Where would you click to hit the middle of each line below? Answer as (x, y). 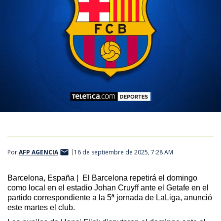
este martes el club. (41, 207)
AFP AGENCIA (38, 152)
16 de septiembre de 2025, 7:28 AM (124, 152)
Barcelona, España (42, 178)
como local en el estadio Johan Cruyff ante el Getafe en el (108, 187)
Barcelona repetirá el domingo (144, 178)
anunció (197, 197)
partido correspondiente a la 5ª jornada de (82, 197)
